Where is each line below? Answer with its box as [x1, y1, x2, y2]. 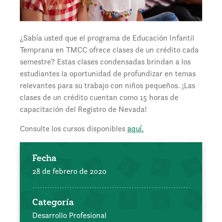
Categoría [32, 196, 74, 208]
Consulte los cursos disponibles [20, 123, 127, 134]
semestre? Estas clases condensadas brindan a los [20, 56, 191, 67]
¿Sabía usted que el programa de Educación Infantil [20, 33, 194, 44]
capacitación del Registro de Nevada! [20, 104, 147, 115]
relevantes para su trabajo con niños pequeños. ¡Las [20, 80, 195, 91]
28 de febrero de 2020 [32, 166, 107, 177]
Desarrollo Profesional [32, 210, 107, 221]
